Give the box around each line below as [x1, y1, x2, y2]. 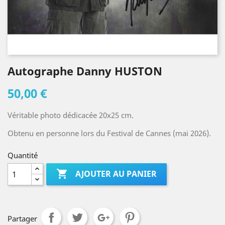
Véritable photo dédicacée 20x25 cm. [8, 110, 134, 120]
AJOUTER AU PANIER [75, 168, 157, 180]
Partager [8, 213, 37, 223]
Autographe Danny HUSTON [8, 63, 162, 78]
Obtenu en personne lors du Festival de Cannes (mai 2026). [8, 128, 211, 138]
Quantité [8, 150, 38, 160]
